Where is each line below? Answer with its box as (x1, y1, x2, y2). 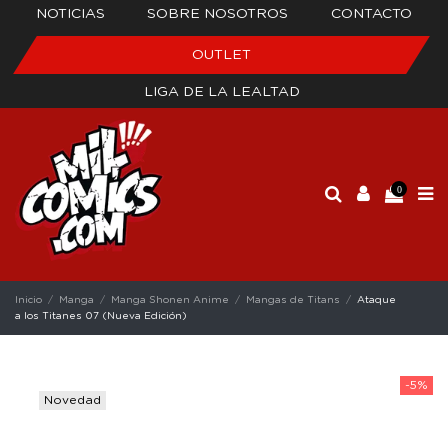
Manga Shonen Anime (111, 294, 230, 305)
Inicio (15, 294, 42, 305)
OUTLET (192, 48, 251, 62)
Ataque (357, 294, 397, 305)
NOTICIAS (36, 7, 106, 21)
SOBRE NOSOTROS (147, 7, 289, 21)
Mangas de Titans (246, 294, 341, 305)
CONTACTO (330, 7, 412, 21)
